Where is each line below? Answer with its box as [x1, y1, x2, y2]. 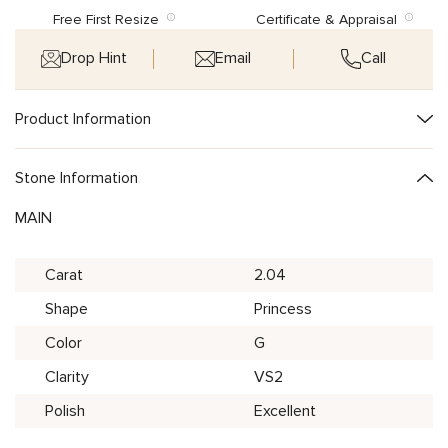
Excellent [254, 400, 316, 421]
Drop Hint [61, 48, 128, 69]
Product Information [15, 108, 151, 129]
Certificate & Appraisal [256, 10, 405, 28]
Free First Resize [52, 10, 167, 28]
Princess [254, 298, 312, 319]
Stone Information [15, 167, 138, 188]
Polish [45, 400, 85, 421]
